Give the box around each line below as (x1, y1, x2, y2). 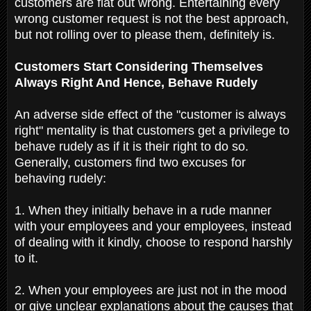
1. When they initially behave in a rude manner (15, 203, 271, 217)
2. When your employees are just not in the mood (15, 283, 287, 297)
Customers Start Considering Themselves (15, 59, 263, 74)
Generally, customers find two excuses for (15, 155, 246, 169)
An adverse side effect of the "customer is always (15, 107, 286, 121)
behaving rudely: (15, 171, 110, 185)
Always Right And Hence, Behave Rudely (15, 75, 261, 90)
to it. (15, 251, 42, 265)
